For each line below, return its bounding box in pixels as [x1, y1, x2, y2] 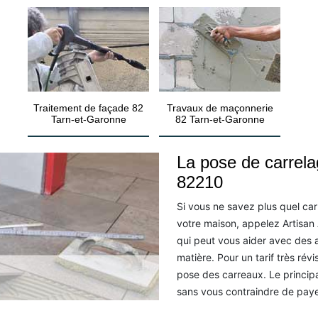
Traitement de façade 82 [33, 102, 143, 114]
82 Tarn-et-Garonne [175, 114, 265, 125]
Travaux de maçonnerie [166, 102, 273, 114]
